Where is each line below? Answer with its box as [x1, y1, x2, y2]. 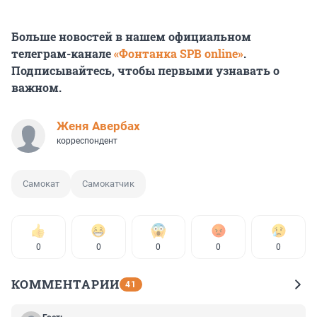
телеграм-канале [11, 46, 114, 62]
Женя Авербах [57, 119, 140, 134]
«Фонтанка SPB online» [114, 46, 243, 62]
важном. [11, 80, 62, 96]
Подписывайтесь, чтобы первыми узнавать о [11, 63, 279, 79]
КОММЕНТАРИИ [11, 276, 120, 293]
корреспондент [57, 136, 117, 146]
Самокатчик [82, 178, 134, 190]
